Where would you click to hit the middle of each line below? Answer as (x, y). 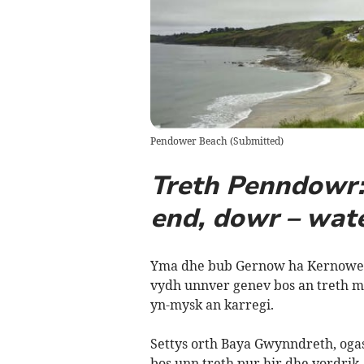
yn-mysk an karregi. (212, 305)
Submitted (256, 141)
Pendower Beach (188, 141)
